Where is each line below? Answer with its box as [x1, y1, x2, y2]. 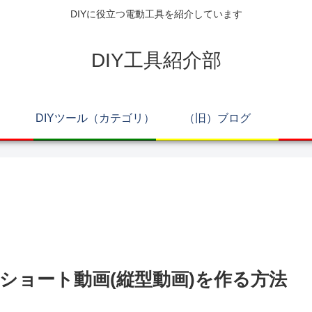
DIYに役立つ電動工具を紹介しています [70, 8, 242, 20]
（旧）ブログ [184, 112, 251, 125]
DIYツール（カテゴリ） [35, 112, 155, 125]
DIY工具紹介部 [91, 49, 221, 71]
